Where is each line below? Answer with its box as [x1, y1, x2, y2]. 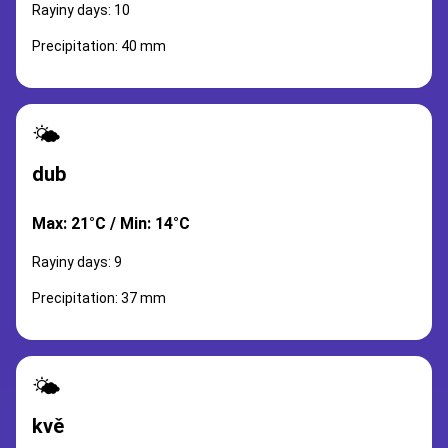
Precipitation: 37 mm [32, 290, 166, 306]
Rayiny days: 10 [32, 2, 130, 18]
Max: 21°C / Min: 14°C [32, 214, 190, 233]
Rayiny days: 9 [32, 254, 122, 270]
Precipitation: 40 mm [32, 38, 166, 54]
